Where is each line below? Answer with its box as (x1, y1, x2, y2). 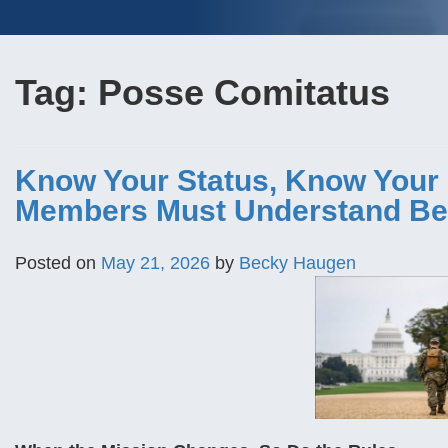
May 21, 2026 (101, 253, 210, 273)
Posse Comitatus (98, 72, 390, 113)
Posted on (15, 253, 101, 273)
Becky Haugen (239, 253, 356, 273)
